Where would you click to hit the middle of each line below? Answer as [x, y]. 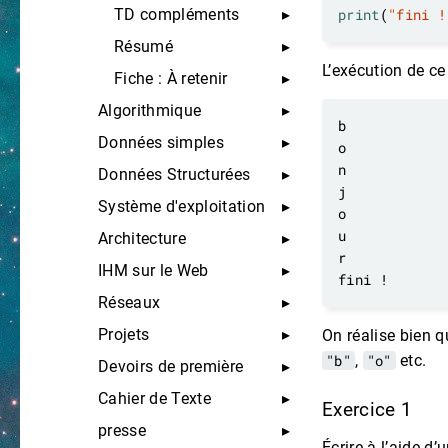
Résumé [143, 46]
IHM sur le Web [153, 270]
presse [122, 430]
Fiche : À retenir [171, 78]
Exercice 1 [370, 410]
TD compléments [177, 14]
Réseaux [129, 302]
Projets [124, 334]
